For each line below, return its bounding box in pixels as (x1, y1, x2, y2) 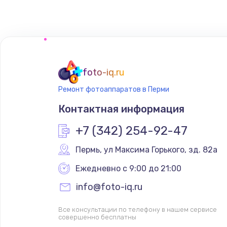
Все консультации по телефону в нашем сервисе (58, 205, 217, 213)
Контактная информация (58, 102, 184, 115)
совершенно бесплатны (58, 213, 136, 221)
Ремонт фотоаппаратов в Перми (58, 85, 169, 94)
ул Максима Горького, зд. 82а (103, 144, 217, 155)
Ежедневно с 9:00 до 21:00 (75, 163, 181, 173)
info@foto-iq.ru (75, 181, 142, 193)
